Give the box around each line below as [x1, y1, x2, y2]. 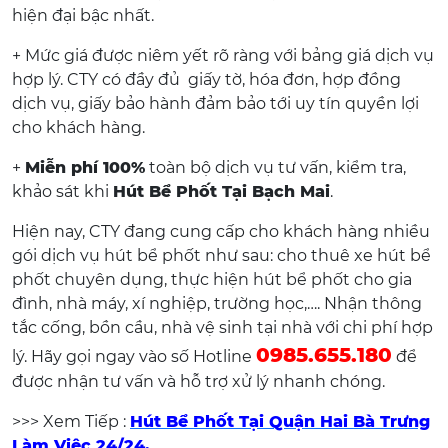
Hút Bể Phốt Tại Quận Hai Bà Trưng [130, 412, 430, 431]
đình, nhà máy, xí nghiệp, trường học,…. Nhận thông [12, 294, 422, 313]
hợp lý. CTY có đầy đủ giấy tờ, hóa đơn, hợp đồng [12, 70, 401, 89]
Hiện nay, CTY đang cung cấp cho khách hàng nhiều [12, 222, 430, 241]
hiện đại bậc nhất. [12, 6, 154, 25]
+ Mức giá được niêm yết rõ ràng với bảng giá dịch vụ [12, 46, 434, 65]
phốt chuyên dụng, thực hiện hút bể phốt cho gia [12, 270, 412, 289]
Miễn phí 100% [25, 158, 145, 177]
